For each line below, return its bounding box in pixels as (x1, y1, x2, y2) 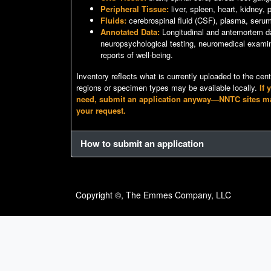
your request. (76, 105, 126, 116)
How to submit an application (80, 137, 204, 150)
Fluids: (100, 15, 126, 26)
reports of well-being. (100, 49, 173, 60)
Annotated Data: (100, 26, 160, 38)
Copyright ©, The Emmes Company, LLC (76, 189, 231, 201)
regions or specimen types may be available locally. (76, 82, 260, 93)
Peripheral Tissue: (100, 3, 169, 15)
